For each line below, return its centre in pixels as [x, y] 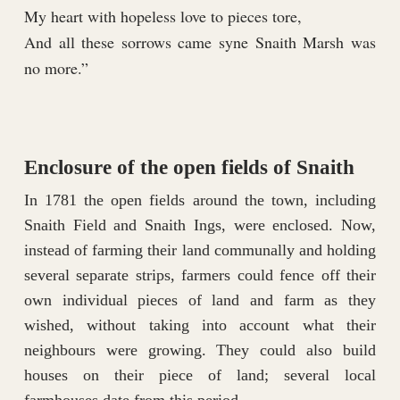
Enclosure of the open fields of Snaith [189, 168]
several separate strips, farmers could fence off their [200, 275]
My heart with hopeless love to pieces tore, [162, 17]
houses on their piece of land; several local [200, 375]
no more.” [56, 68]
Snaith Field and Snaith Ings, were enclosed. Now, [200, 225]
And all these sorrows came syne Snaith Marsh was [200, 42]
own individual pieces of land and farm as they [200, 300]
